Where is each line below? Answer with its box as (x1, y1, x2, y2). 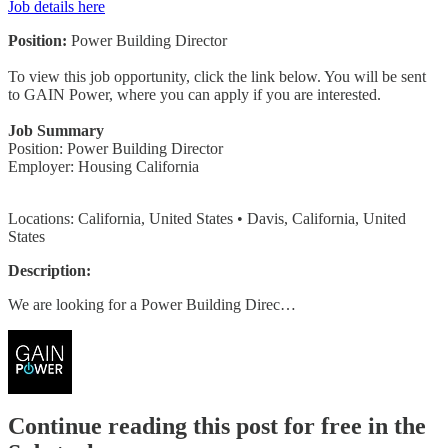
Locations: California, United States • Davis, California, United (8, 209, 406, 227)
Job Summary (8, 121, 104, 139)
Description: (8, 261, 91, 279)
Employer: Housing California (8, 157, 199, 175)
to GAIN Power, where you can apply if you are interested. (8, 85, 381, 103)
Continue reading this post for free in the (8, 413, 426, 440)
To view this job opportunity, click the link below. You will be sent (8, 67, 426, 85)
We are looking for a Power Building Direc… (8, 295, 296, 313)
